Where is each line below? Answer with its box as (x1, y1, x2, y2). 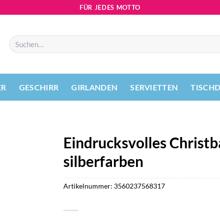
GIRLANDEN (71, 82, 118, 92)
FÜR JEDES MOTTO (80, 3, 140, 11)
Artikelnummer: (63, 181, 114, 190)
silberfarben (63, 152, 143, 170)
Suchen (9, 35, 29, 44)
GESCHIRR (19, 82, 59, 92)
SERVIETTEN (130, 82, 178, 92)
